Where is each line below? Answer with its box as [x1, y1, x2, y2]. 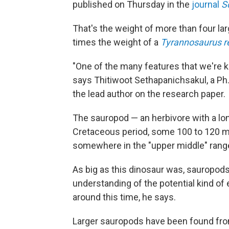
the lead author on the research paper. [73, 88, 225, 100]
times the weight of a [73, 37, 161, 48]
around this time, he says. [73, 192, 176, 203]
